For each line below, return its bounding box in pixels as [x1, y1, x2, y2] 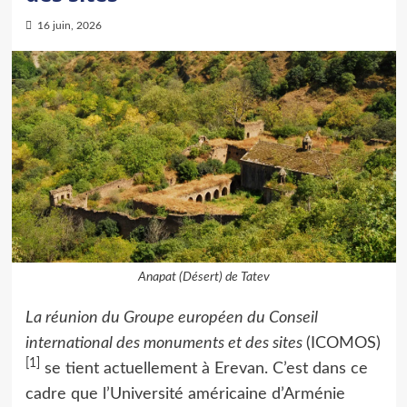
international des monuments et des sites [25, 335, 306, 352]
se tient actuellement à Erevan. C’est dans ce [39, 361, 368, 377]
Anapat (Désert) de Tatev [137, 271, 270, 283]
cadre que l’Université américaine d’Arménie [25, 386, 345, 402]
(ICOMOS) [305, 335, 381, 352]
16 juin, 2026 [36, 19, 102, 31]
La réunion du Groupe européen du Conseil [25, 310, 318, 326]
